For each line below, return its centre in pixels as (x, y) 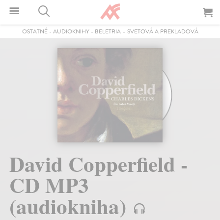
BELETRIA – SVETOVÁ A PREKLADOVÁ (146, 31)
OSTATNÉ (35, 31)
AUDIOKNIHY (71, 31)
